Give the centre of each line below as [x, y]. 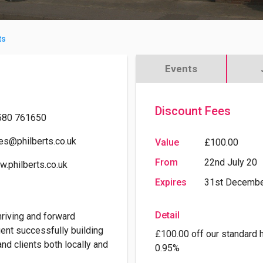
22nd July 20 [231, 163]
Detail [167, 215]
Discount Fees [193, 111]
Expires [171, 183]
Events [181, 69]
